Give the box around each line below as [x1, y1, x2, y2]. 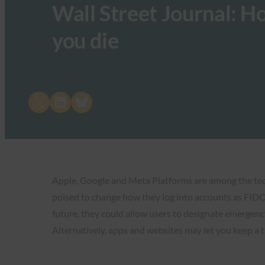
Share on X [31, 92, 40, 110]
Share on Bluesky [74, 92, 123, 110]
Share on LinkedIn [53, 92, 105, 110]
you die [52, 27, 119, 53]
